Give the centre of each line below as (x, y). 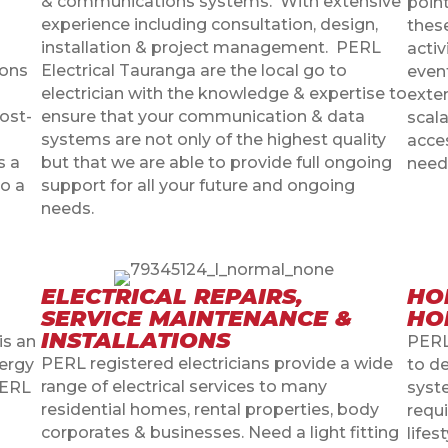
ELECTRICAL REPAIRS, (171, 296)
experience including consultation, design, (209, 24)
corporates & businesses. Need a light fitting (219, 432)
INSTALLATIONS (135, 340)
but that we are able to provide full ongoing (216, 162)
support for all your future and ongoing (197, 185)
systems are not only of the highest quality (213, 139)
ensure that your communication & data (202, 116)
